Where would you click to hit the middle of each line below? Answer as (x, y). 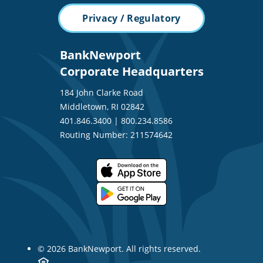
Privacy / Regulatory (131, 18)
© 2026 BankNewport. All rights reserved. (119, 249)
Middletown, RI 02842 (102, 107)
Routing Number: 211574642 (116, 135)
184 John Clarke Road (101, 93)
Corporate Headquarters (131, 72)
